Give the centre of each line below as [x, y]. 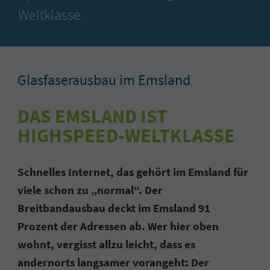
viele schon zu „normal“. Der [90, 190]
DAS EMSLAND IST [93, 117]
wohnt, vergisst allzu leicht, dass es [107, 244]
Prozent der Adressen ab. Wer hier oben [118, 226]
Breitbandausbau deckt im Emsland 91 [114, 208]
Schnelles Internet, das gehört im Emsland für [133, 172]
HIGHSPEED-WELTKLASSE [127, 136]
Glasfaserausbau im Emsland [104, 80]
